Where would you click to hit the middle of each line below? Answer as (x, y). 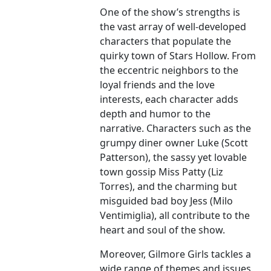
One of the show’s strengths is (170, 12)
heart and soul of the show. (163, 230)
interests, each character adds (169, 100)
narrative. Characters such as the (176, 129)
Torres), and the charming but (169, 187)
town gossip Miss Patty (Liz (162, 172)
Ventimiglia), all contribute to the (175, 216)
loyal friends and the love (158, 85)
